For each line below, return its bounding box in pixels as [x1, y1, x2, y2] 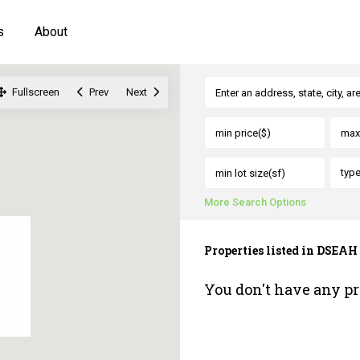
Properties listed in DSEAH [204, 243, 358, 258]
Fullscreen [12, 86, 59, 98]
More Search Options [204, 196, 306, 208]
